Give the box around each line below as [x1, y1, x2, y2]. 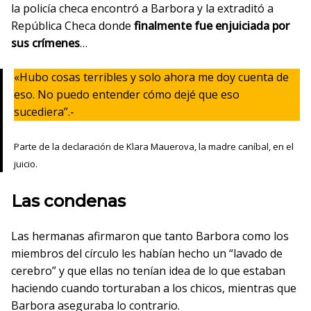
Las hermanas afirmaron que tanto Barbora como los [11, 228, 289, 244]
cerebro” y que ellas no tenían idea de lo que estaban [11, 262, 285, 278]
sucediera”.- [14, 103, 74, 119]
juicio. [14, 157, 37, 170]
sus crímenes [11, 35, 80, 51]
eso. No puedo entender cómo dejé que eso [14, 86, 239, 102]
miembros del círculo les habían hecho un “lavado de [11, 245, 283, 261]
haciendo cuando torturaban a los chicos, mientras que [11, 280, 296, 296]
